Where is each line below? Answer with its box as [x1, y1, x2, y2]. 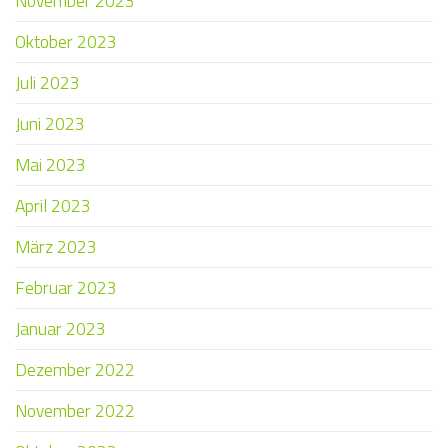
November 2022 [15, 397, 135, 425]
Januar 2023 [15, 315, 106, 343]
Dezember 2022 [15, 356, 135, 384]
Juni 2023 [15, 110, 85, 138]
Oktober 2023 [15, 28, 117, 56]
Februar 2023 [15, 274, 117, 302]
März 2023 [15, 233, 97, 261]
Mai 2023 [15, 151, 86, 179]
